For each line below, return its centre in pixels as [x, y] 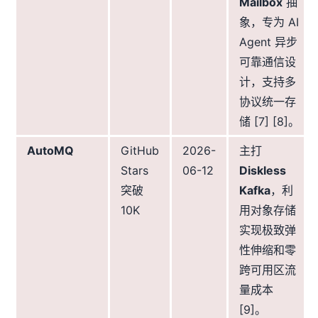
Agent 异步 [268, 42]
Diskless [263, 171]
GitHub [140, 151]
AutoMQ [50, 151]
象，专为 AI [269, 22]
